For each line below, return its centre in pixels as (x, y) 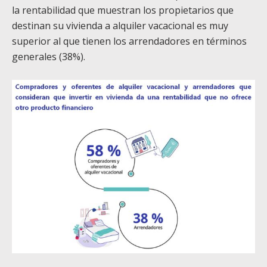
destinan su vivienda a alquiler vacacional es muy (120, 26)
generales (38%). (49, 57)
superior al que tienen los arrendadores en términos (129, 41)
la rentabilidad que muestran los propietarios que (123, 10)
